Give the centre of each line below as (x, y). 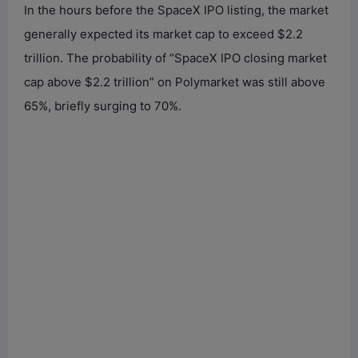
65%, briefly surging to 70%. (103, 105)
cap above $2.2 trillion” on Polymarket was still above (175, 82)
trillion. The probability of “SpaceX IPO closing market (175, 58)
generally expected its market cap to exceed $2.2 (163, 34)
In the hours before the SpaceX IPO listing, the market (176, 10)
